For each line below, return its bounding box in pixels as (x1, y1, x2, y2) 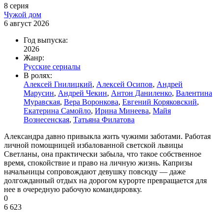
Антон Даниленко (111, 89, 172, 97)
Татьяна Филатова (73, 115, 135, 124)
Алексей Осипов (96, 80, 153, 88)
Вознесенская (24, 115, 69, 124)
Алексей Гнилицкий (24, 80, 92, 88)
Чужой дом (4, 10, 41, 19)
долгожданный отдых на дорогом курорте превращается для (4, 176, 207, 185)
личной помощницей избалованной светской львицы (4, 141, 183, 149)
